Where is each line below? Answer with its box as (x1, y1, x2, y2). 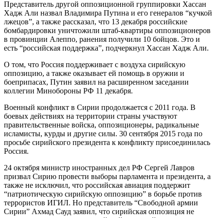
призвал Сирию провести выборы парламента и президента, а (4, 172, 211, 181)
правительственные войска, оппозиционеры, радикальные (4, 121, 199, 129)
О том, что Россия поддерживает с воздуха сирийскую (4, 60, 185, 69)
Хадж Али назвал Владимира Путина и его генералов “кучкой (4, 9, 212, 18)
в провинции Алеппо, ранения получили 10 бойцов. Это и (4, 35, 200, 44)
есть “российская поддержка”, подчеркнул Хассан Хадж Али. (4, 44, 209, 53)
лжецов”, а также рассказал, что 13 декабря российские (4, 18, 187, 26)
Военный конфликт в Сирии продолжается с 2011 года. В (4, 103, 196, 112)
